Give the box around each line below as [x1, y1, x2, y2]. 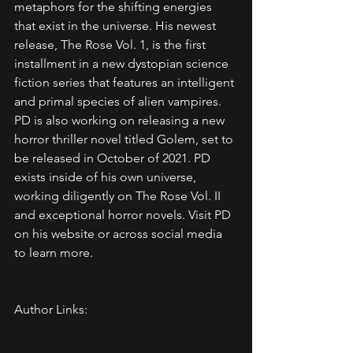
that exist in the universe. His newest [14, 18, 219, 34]
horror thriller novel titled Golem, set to [14, 132, 236, 147]
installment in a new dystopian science [14, 56, 232, 72]
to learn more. [14, 245, 96, 261]
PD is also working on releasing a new [14, 113, 228, 128]
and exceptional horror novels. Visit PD [14, 207, 234, 223]
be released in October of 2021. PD [14, 150, 214, 166]
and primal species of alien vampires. [14, 94, 225, 110]
